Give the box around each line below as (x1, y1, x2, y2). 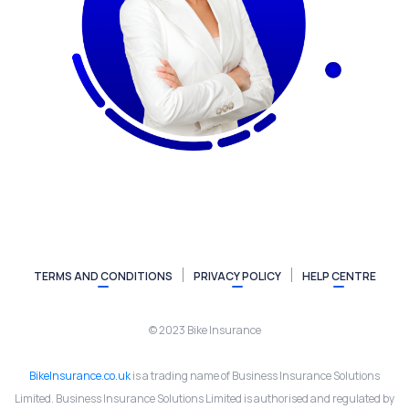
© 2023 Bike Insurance (148, 321, 261, 338)
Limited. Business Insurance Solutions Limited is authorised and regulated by (15, 390, 394, 406)
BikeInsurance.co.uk (29, 367, 131, 383)
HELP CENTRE (301, 267, 376, 284)
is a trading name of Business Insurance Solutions (131, 367, 380, 383)
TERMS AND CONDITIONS (33, 267, 173, 284)
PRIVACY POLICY (193, 267, 281, 284)
